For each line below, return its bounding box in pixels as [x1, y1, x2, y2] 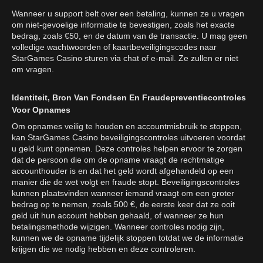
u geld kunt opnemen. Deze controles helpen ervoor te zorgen [12, 144, 242, 154]
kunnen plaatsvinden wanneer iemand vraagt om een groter [12, 188, 234, 198]
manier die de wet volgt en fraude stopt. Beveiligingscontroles [12, 177, 240, 187]
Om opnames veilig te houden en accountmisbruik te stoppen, [12, 122, 242, 131]
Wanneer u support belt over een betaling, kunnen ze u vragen [12, 9, 244, 19]
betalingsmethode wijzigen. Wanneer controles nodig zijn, [12, 222, 224, 232]
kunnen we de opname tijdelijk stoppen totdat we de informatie [12, 233, 244, 243]
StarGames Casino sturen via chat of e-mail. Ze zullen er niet [12, 53, 238, 63]
